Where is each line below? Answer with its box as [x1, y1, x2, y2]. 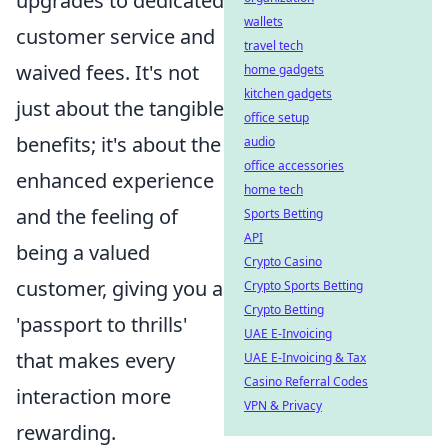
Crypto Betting [244, 301, 324, 318]
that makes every [16, 346, 175, 374]
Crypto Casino [244, 253, 322, 270]
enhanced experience [16, 166, 214, 194]
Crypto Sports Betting [244, 277, 363, 294]
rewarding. [16, 418, 116, 446]
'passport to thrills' [16, 310, 188, 338]
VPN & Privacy [244, 397, 322, 414]
